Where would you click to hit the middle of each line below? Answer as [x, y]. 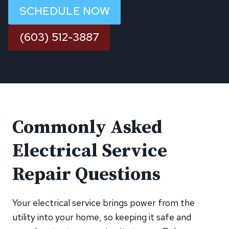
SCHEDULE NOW [64, 11]
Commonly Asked [87, 127]
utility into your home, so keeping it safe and [102, 217]
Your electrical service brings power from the [104, 202]
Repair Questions [86, 174]
